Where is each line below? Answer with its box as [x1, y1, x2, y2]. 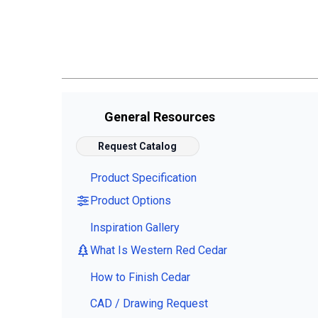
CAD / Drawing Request [90, 297, 208, 311]
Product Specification [90, 171, 197, 185]
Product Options [90, 194, 171, 208]
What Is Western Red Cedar [90, 243, 227, 258]
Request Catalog [98, 141, 177, 153]
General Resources [96, 109, 216, 125]
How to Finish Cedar [90, 270, 190, 285]
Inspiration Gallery [90, 221, 180, 235]
